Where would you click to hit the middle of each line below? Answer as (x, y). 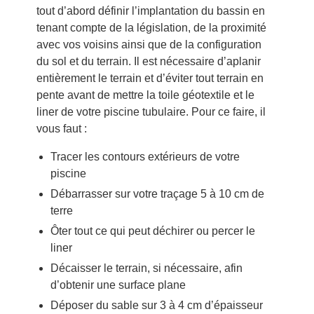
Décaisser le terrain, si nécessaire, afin (146, 268)
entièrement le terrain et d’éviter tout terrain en (150, 78)
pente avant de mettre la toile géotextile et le (145, 95)
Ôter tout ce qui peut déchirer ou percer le (152, 231)
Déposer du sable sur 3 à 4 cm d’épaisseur (156, 305)
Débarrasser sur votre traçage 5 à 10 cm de (157, 194)
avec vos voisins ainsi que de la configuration (149, 45)
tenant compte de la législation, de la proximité (151, 28)
